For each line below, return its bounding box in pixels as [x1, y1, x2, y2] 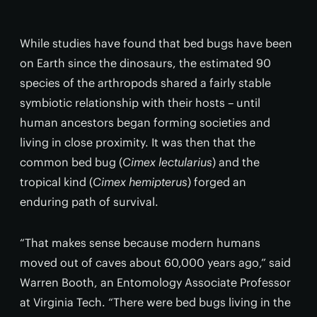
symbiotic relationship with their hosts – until [20, 96, 260, 110]
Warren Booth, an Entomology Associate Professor [20, 275, 291, 289]
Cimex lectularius [122, 155, 212, 169]
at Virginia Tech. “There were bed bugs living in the [20, 295, 291, 309]
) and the [212, 155, 260, 169]
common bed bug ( [20, 155, 122, 169]
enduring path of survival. [20, 195, 158, 209]
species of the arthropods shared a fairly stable [20, 76, 271, 90]
